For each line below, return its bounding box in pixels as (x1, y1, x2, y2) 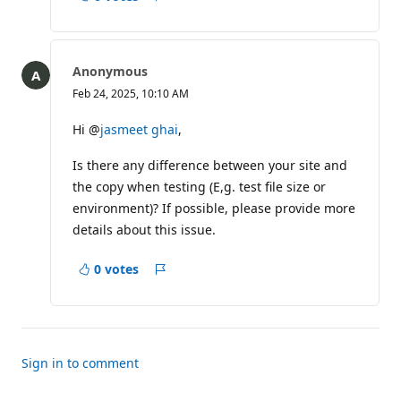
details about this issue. (73, 221, 216, 238)
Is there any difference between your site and (73, 157, 347, 174)
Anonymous (73, 63, 148, 80)
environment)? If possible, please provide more (73, 200, 355, 217)
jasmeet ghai (100, 121, 178, 138)
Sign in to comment (21, 354, 139, 371)
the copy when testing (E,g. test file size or (73, 178, 326, 195)
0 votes (93, 260, 139, 278)
